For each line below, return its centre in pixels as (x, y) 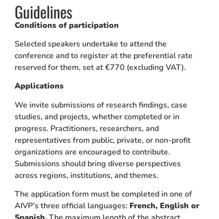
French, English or (164, 206)
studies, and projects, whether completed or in (97, 117)
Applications (39, 86)
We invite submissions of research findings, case (101, 105)
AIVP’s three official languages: (72, 206)
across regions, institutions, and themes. (87, 175)
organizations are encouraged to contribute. (92, 152)
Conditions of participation (67, 25)
